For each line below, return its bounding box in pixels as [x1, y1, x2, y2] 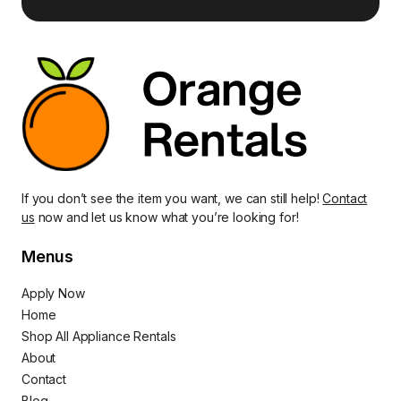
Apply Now [21, 285, 85, 301]
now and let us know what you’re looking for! [34, 209, 299, 225]
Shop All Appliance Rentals [21, 328, 176, 344]
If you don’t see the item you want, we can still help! [21, 190, 323, 206]
